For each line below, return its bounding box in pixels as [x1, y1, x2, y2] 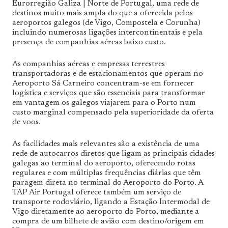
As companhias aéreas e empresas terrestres [12, 60, 165, 68]
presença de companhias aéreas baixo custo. [12, 38, 166, 46]
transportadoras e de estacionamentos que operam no [12, 69, 203, 78]
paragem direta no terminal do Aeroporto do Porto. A [12, 178, 203, 187]
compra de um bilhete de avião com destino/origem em [12, 217, 204, 225]
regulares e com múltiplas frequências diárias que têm [12, 168, 201, 177]
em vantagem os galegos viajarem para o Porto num [12, 98, 196, 107]
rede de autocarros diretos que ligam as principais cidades [12, 149, 215, 158]
